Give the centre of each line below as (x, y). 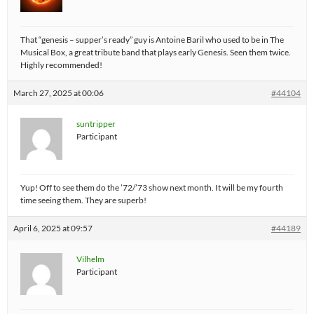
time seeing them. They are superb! (83, 200)
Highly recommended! (61, 65)
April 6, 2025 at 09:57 (53, 228)
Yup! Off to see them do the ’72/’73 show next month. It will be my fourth (152, 187)
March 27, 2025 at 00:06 (59, 93)
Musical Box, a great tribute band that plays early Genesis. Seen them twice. (156, 52)
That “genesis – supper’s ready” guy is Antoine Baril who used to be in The (152, 40)
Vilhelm (90, 259)
